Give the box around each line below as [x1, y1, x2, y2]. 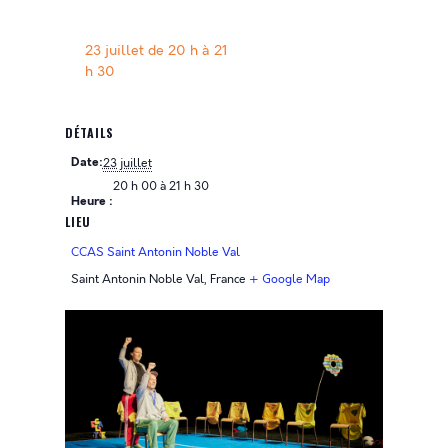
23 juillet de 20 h [84, 41, 198, 60]
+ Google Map [248, 271, 330, 287]
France [209, 271, 246, 287]
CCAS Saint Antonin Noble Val [70, 244, 240, 260]
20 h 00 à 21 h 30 [112, 178, 209, 194]
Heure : [70, 193, 113, 210]
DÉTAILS [64, 124, 114, 141]
